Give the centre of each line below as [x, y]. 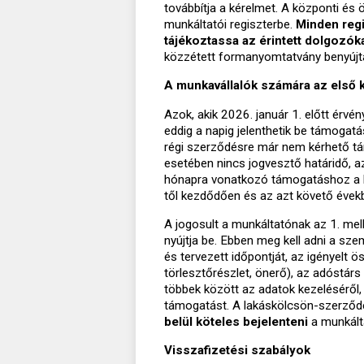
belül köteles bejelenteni [236, 321]
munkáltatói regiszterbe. [230, 25]
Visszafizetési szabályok [237, 350]
